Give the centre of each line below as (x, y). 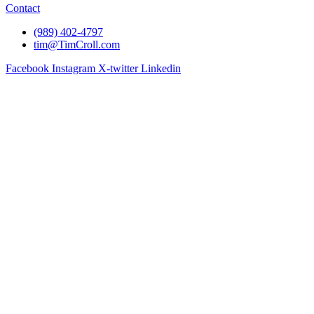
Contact (23, 8)
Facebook (27, 69)
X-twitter (118, 69)
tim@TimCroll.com (77, 45)
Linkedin (161, 69)
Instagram (74, 69)
